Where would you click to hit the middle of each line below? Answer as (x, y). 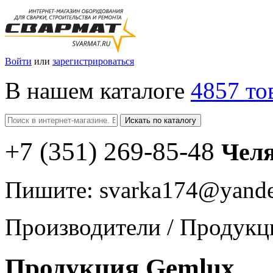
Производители (86, 227)
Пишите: (52, 190)
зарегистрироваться (93, 61)
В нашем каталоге (98, 90)
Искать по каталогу (161, 120)
